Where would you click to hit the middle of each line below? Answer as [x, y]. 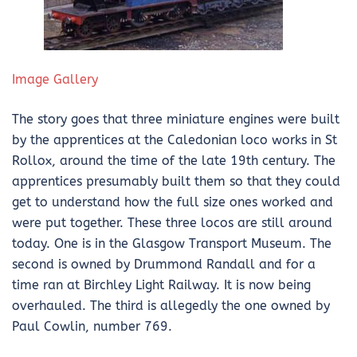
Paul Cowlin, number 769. [92, 327]
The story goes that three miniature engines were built [176, 120]
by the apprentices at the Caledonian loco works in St [175, 140]
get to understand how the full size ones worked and [173, 202]
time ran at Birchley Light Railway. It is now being [161, 285]
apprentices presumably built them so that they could [176, 182]
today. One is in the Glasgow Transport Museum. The [172, 244]
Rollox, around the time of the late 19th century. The [174, 161]
